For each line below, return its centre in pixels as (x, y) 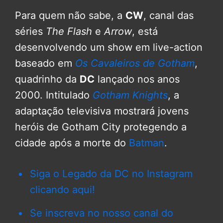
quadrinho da (47, 79)
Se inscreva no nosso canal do (102, 213)
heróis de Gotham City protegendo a (101, 127)
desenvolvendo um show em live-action (109, 48)
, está (145, 32)
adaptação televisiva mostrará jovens (102, 111)
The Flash (67, 32)
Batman (145, 143)
